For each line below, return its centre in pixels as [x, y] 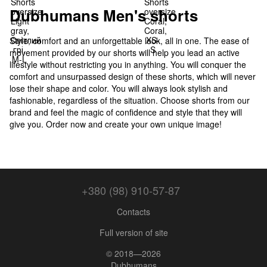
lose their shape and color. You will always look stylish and [119, 89]
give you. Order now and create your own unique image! [116, 124]
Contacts [133, 211]
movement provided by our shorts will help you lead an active [125, 53]
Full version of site [133, 232]
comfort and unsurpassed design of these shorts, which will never [133, 77]
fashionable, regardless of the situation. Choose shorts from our [130, 100]
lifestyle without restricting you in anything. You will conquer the [128, 65]
